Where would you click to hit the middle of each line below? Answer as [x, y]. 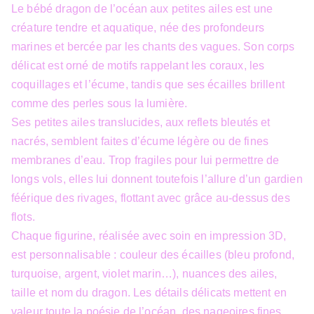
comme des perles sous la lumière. [100, 103]
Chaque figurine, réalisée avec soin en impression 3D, [149, 236]
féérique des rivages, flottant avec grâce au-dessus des [151, 198]
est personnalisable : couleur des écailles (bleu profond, [153, 255]
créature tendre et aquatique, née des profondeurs [138, 28]
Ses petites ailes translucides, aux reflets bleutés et [141, 122]
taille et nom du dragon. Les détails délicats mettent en [149, 293]
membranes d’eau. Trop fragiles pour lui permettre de [145, 160]
